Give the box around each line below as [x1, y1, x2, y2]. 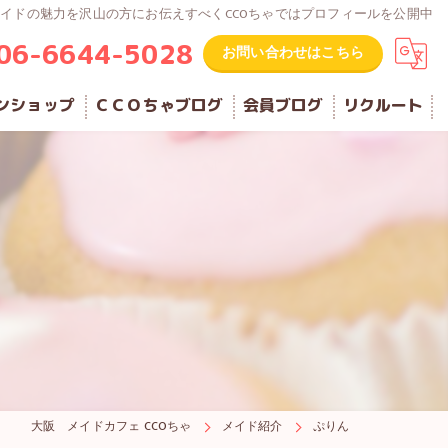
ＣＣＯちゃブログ [94, 94, 224, 116]
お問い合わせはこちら [221, 41, 364, 64]
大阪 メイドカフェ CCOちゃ [30, 416, 192, 436]
